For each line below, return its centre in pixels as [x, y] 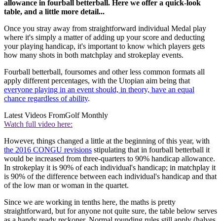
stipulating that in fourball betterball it [151, 149]
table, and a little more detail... [54, 11]
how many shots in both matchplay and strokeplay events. [94, 55]
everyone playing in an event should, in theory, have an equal [99, 89]
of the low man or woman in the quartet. [66, 185]
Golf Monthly [87, 115]
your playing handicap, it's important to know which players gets [104, 46]
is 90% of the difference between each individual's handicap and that [110, 176]
